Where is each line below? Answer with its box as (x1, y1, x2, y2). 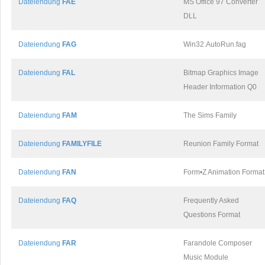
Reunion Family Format (183, 140, 258, 148)
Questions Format (183, 211, 240, 219)
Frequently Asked (183, 196, 239, 205)
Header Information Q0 (183, 83, 257, 91)
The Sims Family (183, 111, 237, 119)
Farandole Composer (183, 239, 252, 247)
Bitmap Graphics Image (183, 69, 258, 77)
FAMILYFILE (62, 140, 102, 148)
